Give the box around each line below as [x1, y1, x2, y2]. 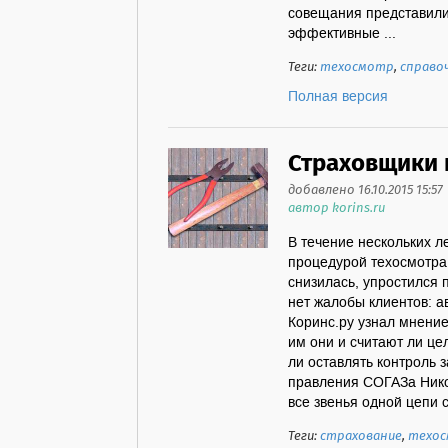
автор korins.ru [288, 198, 385, 219]
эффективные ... [288, 25, 396, 43]
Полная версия [288, 88, 388, 106]
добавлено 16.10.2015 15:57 [288, 180, 443, 201]
